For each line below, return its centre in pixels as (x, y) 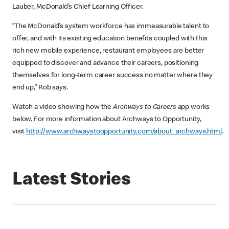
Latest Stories (72, 181)
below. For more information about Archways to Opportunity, (107, 120)
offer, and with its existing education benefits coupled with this (110, 39)
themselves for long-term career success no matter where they (113, 76)
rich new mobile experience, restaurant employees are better (108, 51)
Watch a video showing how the (63, 108)
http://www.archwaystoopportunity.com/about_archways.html (124, 132)
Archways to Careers (145, 108)
